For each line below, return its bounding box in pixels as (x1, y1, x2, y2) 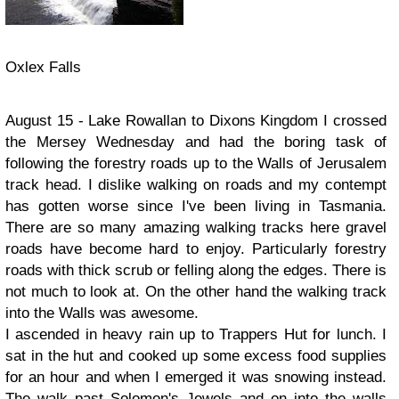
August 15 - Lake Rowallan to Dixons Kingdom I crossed (5, 112, 387, 129)
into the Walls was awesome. (5, 305, 203, 322)
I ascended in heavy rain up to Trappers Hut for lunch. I (5, 326, 387, 343)
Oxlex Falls (5, 59, 81, 76)
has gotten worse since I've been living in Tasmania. (5, 198, 387, 215)
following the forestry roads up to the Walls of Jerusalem (5, 155, 387, 172)
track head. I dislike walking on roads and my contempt (5, 176, 387, 193)
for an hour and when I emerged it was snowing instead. (5, 369, 387, 386)
